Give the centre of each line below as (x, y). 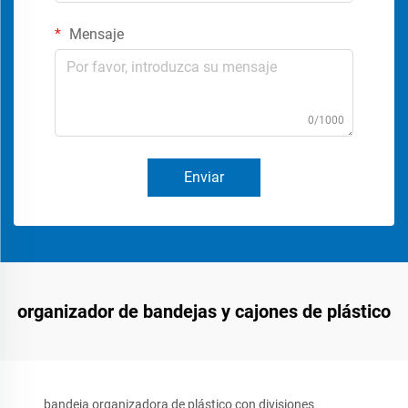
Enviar (204, 178)
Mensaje (95, 35)
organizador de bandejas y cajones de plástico (204, 312)
